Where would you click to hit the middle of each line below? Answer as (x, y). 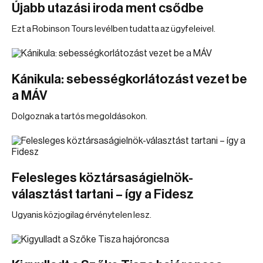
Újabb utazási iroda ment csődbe (108, 8)
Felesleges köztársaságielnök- (102, 178)
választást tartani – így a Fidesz (103, 194)
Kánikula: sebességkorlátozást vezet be (129, 79)
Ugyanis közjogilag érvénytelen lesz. (82, 215)
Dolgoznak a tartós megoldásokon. (80, 117)
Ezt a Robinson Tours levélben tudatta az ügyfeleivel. (114, 29)
